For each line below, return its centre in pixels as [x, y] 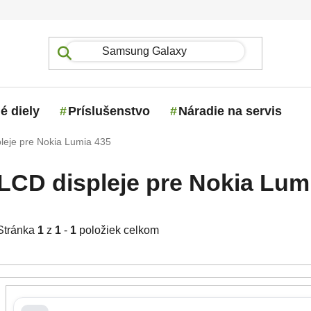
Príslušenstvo [109, 111]
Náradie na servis [230, 111]
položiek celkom [118, 230]
